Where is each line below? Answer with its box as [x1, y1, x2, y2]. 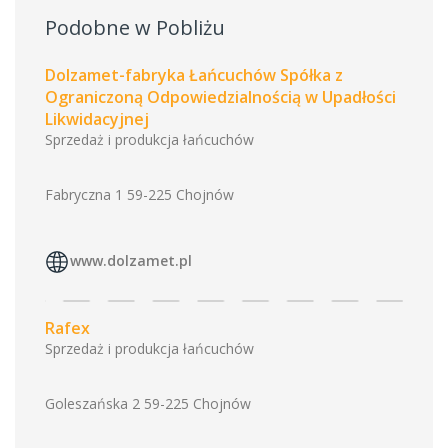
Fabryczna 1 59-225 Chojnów [45, 185, 234, 204]
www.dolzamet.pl [70, 251, 192, 271]
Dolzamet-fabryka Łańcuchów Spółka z [45, 64, 343, 86]
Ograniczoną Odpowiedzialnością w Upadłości [45, 86, 396, 108]
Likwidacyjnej [45, 108, 149, 130]
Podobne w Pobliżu [45, 14, 225, 41]
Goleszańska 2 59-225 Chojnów [45, 394, 251, 413]
